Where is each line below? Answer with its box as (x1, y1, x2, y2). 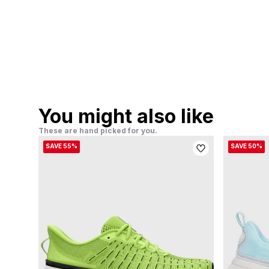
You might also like (38, 104, 214, 128)
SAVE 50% (231, 142, 262, 150)
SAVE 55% (46, 142, 77, 150)
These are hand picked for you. (38, 126, 157, 135)
